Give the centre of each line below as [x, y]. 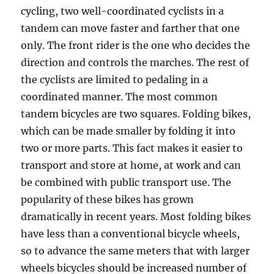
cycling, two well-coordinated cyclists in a [123, 11]
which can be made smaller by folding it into [128, 131]
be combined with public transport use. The [126, 182]
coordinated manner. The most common [120, 97]
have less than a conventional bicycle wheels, [131, 234]
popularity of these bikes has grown [108, 199]
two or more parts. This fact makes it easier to [132, 148]
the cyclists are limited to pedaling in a [115, 80]
